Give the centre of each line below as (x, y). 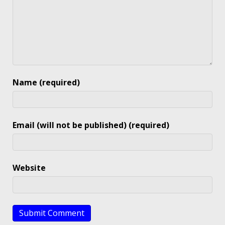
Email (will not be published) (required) (91, 125)
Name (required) (46, 83)
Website (29, 168)
